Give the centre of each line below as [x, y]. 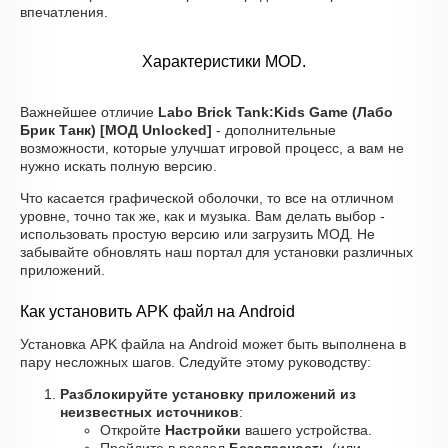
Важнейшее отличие [89, 112]
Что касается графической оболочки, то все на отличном [207, 198]
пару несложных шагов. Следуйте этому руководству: [195, 362]
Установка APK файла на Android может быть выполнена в [213, 344]
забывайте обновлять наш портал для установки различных [216, 252]
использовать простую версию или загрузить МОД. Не [197, 234]
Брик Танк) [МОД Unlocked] [116, 130]
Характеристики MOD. [224, 61]
